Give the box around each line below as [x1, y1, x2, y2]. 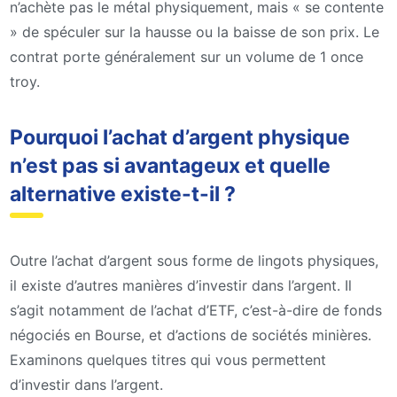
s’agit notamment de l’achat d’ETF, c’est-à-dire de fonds [10, 301, 382, 320]
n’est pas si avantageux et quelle [10, 153, 331, 179]
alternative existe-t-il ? [10, 182, 236, 207]
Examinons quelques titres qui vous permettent [10, 351, 326, 370]
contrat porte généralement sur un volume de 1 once [10, 47, 363, 66]
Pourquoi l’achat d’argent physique [10, 125, 350, 151]
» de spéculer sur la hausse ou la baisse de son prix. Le [10, 22, 379, 41]
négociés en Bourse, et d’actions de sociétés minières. [10, 326, 371, 345]
